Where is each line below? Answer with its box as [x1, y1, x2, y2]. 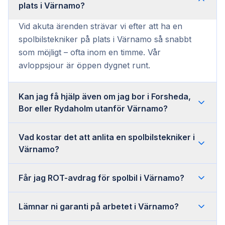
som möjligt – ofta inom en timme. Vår [19, 47, 161, 57]
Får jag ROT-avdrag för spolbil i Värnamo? [19, 172, 184, 183]
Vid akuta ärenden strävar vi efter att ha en [19, 21, 182, 31]
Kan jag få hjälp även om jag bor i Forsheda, [19, 91, 191, 101]
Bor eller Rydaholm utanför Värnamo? [19, 103, 168, 114]
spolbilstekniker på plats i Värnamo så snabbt [19, 34, 191, 44]
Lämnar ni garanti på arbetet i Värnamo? [19, 201, 179, 211]
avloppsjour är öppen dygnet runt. [19, 60, 150, 70]
